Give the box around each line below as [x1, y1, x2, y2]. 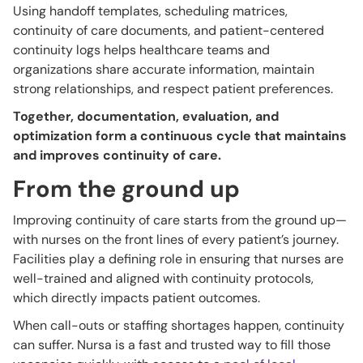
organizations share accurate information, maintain [13, 60, 314, 78]
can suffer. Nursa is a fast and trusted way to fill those [13, 335, 331, 353]
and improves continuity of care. [13, 146, 221, 164]
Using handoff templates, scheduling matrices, [13, 2, 288, 19]
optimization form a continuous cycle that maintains [13, 126, 347, 144]
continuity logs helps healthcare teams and [13, 41, 270, 58]
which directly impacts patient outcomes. [13, 288, 263, 306]
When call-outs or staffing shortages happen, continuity [13, 316, 344, 334]
